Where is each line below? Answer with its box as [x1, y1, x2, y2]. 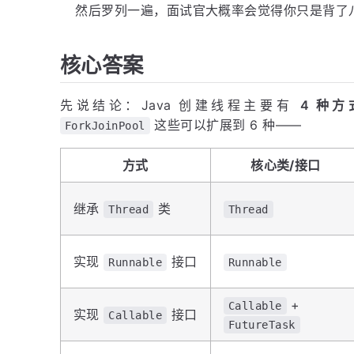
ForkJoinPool [65, 119, 145, 133]
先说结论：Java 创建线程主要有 [60, 97, 300, 114]
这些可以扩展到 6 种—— [149, 117, 302, 134]
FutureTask [228, 318, 296, 332]
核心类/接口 [250, 157, 321, 174]
